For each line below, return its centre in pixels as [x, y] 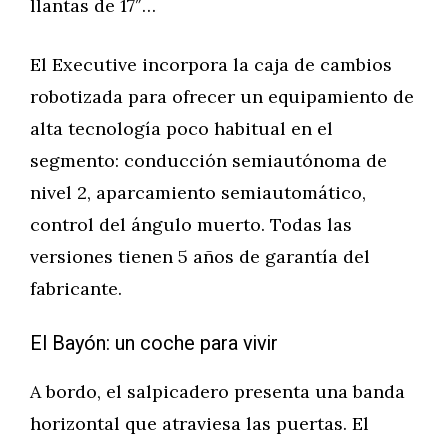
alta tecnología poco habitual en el [181, 128]
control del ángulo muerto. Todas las [191, 224]
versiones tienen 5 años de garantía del [200, 256]
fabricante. [76, 288]
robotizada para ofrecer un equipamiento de [222, 96]
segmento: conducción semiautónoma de [208, 160]
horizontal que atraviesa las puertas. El [199, 423]
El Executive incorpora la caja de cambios [211, 64]
